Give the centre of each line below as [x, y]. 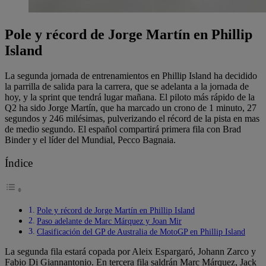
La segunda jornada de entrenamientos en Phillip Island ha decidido [131, 76]
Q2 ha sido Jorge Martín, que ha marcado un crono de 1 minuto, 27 [131, 108]
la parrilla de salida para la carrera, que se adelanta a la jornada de [127, 87]
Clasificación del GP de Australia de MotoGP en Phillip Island [141, 232]
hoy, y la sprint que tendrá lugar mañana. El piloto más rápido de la [130, 97]
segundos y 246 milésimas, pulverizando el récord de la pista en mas [132, 119]
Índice [19, 163]
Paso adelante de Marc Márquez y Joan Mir [109, 221]
